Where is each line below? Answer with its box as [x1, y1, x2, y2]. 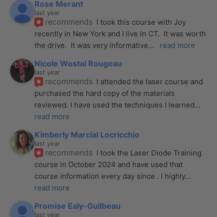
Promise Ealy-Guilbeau [34, 201, 121, 211]
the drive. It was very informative [34, 40, 149, 50]
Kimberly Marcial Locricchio [34, 129, 140, 139]
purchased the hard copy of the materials [34, 88, 175, 98]
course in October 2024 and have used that [34, 159, 183, 169]
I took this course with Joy [96, 17, 186, 27]
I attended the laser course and [96, 77, 203, 86]
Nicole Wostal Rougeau [34, 58, 123, 68]
